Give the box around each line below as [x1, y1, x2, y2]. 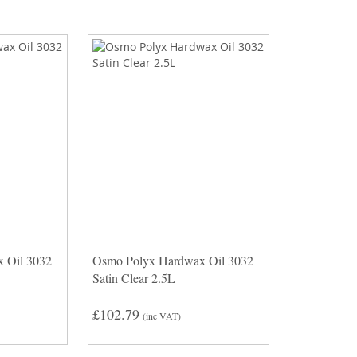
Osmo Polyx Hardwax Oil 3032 [92, 252, 253, 269]
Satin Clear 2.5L [92, 269, 175, 287]
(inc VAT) [142, 309, 181, 323]
